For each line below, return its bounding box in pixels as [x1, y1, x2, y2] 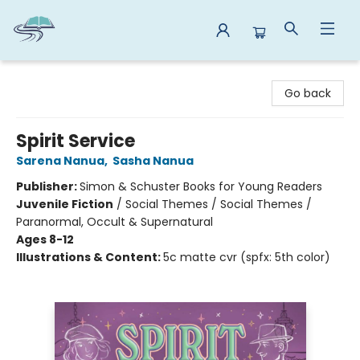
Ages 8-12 [16, 231, 74, 247]
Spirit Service [16, 129, 135, 153]
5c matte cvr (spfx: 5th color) [163, 249, 330, 265]
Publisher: [16, 178, 80, 194]
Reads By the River [12, 67, 114, 84]
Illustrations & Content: [16, 249, 163, 265]
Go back [284, 85, 331, 101]
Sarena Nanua [16, 153, 104, 169]
